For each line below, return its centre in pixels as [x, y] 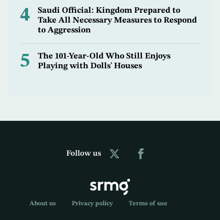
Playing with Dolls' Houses [90, 66]
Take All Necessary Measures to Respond [117, 21]
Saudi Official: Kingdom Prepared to [109, 11]
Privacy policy [92, 204]
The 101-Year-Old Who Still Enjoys [104, 56]
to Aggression [64, 30]
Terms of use [148, 204]
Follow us [83, 153]
